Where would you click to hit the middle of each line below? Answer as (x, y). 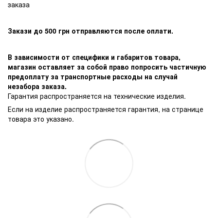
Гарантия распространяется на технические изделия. (98, 96)
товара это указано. (41, 118)
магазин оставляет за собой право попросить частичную (107, 66)
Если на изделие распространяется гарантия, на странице (106, 109)
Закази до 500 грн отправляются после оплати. (91, 30)
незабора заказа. (38, 86)
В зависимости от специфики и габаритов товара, (94, 57)
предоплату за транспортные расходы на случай (93, 76)
